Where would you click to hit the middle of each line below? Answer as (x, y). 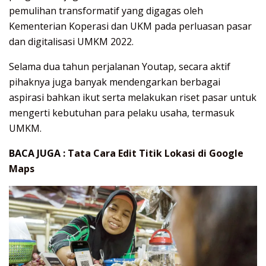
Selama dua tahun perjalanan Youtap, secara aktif (120, 66)
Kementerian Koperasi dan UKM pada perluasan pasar (130, 26)
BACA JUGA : (38, 153)
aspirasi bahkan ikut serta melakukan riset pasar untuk (133, 97)
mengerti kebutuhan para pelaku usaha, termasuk (122, 113)
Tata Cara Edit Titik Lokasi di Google (156, 153)
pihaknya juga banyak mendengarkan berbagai (115, 82)
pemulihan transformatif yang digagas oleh (106, 10)
